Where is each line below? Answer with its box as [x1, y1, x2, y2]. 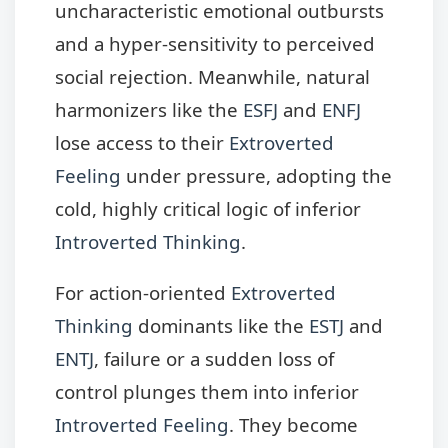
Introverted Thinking [55, 228, 241, 254]
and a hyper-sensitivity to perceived [55, 30, 375, 56]
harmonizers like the [55, 96, 243, 122]
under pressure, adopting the [121, 162, 392, 188]
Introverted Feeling [55, 412, 229, 438]
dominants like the [133, 313, 309, 339]
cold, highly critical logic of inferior [55, 195, 361, 221]
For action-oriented [55, 280, 231, 306]
